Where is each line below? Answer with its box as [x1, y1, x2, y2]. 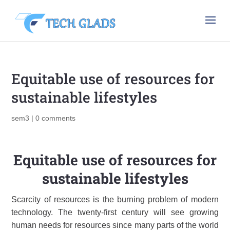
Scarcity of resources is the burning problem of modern [11, 195, 219, 204]
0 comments [35, 114, 76, 122]
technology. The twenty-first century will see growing [11, 208, 219, 217]
